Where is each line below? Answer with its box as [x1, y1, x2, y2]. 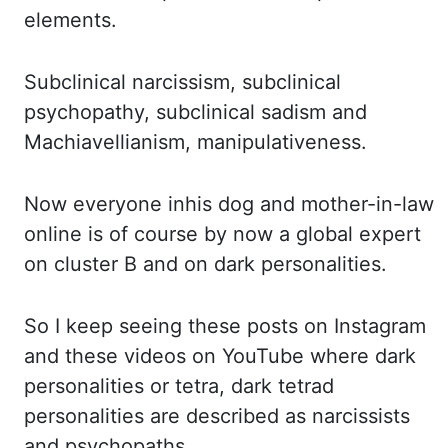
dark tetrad [231, 374, 334, 398]
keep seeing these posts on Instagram [66, 314, 426, 338]
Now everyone [24, 192, 168, 216]
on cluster [24, 252, 124, 276]
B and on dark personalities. [124, 252, 387, 276]
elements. [24, 8, 117, 32]
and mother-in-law [254, 192, 434, 216]
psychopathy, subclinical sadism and [24, 100, 367, 124]
